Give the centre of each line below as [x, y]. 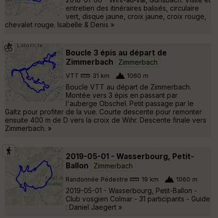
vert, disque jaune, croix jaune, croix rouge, [136, 16]
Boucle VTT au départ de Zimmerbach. [128, 87]
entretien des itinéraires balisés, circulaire [132, 8]
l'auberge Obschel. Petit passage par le [130, 103]
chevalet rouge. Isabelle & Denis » [60, 24]
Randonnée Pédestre [97, 180]
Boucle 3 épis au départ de [116, 53]
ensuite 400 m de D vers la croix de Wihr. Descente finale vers [106, 120]
